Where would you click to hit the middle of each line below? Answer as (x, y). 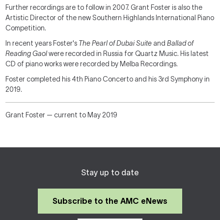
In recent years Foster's (42, 43)
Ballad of (180, 43)
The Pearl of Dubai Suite (115, 43)
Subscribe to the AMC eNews (110, 201)
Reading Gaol (27, 54)
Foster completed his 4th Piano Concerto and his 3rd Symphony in (108, 79)
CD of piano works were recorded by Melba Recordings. (92, 64)
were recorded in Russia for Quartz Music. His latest (128, 54)
